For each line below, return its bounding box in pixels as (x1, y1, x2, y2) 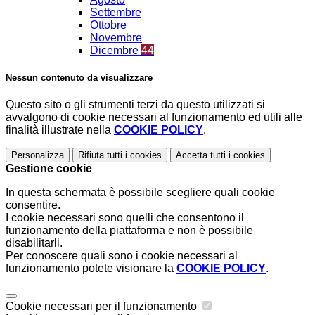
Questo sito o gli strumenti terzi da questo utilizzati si (6, 98, 265, 111)
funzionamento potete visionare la (6, 262, 176, 275)
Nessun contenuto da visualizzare (6, 72, 153, 84)
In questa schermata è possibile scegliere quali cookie (6, 186, 275, 199)
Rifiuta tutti (78, 150, 122, 161)
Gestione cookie (6, 162, 92, 175)
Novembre (90, 32, 142, 44)
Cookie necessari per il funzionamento (6, 300, 200, 313)
